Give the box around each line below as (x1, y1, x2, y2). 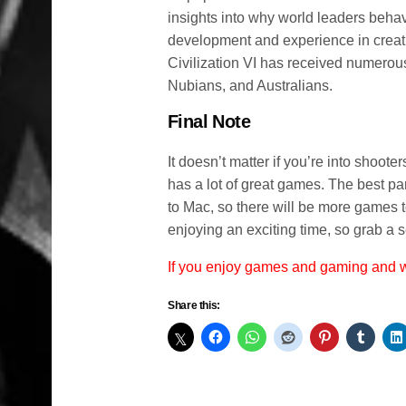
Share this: (168, 299, 221, 312)
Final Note (168, 111, 250, 131)
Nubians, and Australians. (168, 78, 333, 93)
